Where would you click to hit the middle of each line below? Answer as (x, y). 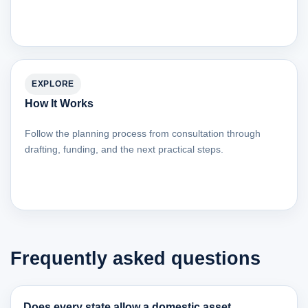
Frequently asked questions (135, 258)
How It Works (59, 104)
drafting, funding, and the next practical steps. (124, 150)
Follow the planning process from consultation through (143, 134)
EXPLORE (53, 84)
